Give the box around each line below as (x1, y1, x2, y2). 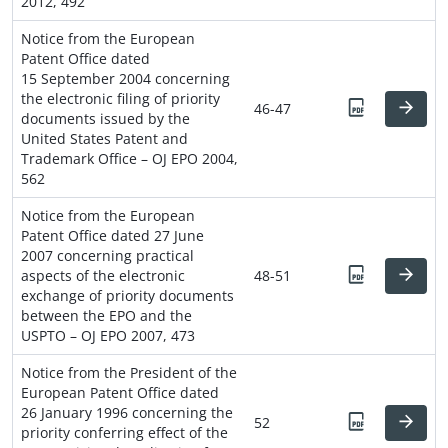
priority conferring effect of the (21, 422, 228, 442)
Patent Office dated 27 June (21, 225, 204, 245)
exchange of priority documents (21, 285, 234, 305)
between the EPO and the (21, 305, 192, 325)
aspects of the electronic (21, 265, 185, 285)
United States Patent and (21, 128, 188, 148)
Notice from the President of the (21, 362, 237, 382)
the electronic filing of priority (21, 88, 220, 108)
